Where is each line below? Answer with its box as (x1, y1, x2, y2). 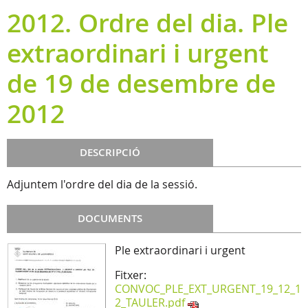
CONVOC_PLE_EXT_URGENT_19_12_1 (115, 281, 301, 296)
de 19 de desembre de (7, 66, 276, 100)
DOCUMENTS (78, 211, 142, 225)
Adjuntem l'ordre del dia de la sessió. (7, 177, 197, 192)
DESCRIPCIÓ (80, 145, 140, 159)
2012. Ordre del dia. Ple (7, 5, 288, 40)
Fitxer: (115, 267, 146, 283)
